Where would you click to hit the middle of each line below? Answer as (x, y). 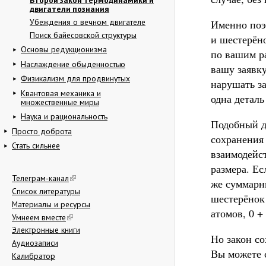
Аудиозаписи (35, 243)
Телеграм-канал (40, 178)
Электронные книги (46, 230)
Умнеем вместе (39, 217)
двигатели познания (69, 9)
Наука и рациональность (64, 117)
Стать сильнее (36, 146)
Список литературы (46, 191)
